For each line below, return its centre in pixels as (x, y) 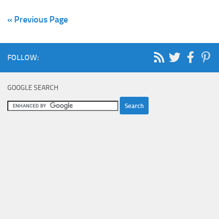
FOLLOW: (23, 57)
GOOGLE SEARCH (33, 88)
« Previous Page (38, 19)
